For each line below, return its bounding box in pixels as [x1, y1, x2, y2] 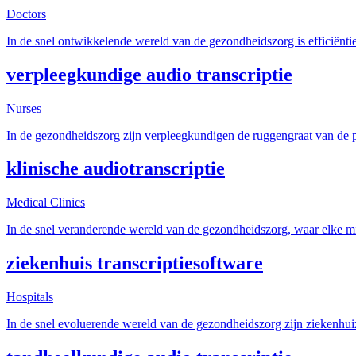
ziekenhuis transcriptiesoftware [6, 253, 263, 274]
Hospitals [6, 290, 53, 304]
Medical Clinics [6, 195, 85, 210]
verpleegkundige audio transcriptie [6, 64, 292, 85]
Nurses [6, 101, 41, 115]
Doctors [6, 6, 46, 21]
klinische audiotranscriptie [6, 158, 225, 180]
